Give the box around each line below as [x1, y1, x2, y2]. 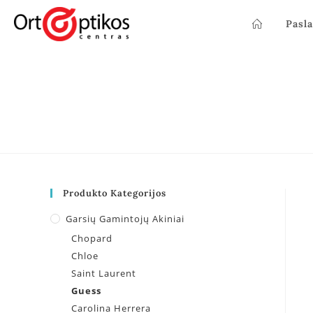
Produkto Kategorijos [63, 187, 166, 199]
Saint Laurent [71, 267, 136, 279]
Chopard [71, 232, 112, 245]
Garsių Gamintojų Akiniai [66, 212, 184, 225]
